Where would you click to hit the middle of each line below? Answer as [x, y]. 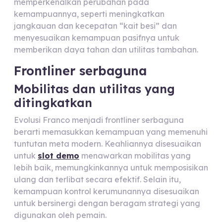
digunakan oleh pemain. [60, 215]
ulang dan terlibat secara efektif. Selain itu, [97, 179]
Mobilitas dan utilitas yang [94, 89]
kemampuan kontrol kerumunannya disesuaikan [107, 191]
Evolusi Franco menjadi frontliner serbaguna [99, 120]
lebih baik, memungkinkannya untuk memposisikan [111, 167]
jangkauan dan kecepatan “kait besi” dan [95, 26]
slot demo [58, 156]
